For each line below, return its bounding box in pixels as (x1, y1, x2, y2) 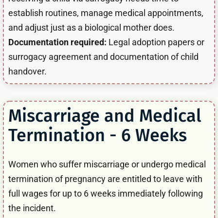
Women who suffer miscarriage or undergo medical (8, 159, 206, 169)
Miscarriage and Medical (8, 105, 201, 127)
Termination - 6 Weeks (8, 124, 187, 146)
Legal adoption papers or (107, 36, 204, 47)
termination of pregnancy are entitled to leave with (8, 173, 202, 184)
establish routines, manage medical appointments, (8, 7, 203, 18)
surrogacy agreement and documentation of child (8, 51, 199, 62)
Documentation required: (8, 36, 107, 47)
